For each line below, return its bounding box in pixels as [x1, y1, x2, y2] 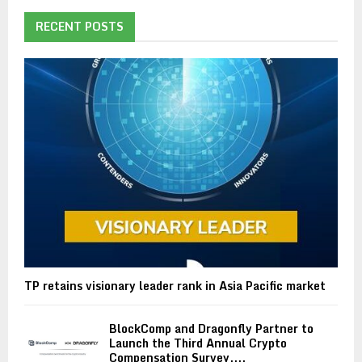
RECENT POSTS [36, 17, 124, 36]
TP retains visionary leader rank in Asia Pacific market [24, 276, 326, 296]
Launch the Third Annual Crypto [109, 334, 287, 353]
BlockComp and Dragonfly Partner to [109, 319, 314, 339]
